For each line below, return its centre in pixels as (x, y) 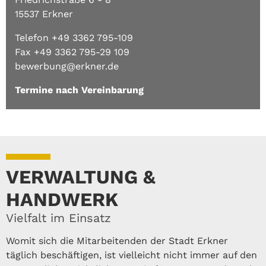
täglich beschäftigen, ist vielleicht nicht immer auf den (132, 255)
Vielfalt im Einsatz (58, 218)
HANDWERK (62, 199)
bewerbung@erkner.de (67, 66)
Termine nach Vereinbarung (79, 90)
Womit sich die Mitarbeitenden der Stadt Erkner (117, 240)
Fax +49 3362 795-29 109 (72, 52)
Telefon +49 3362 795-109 (74, 37)
